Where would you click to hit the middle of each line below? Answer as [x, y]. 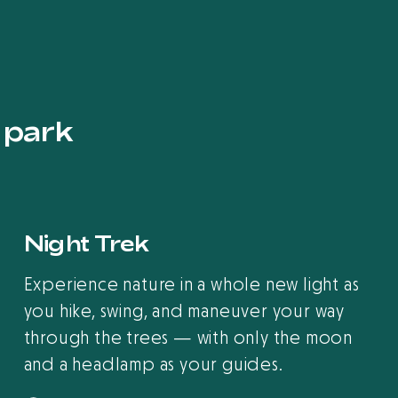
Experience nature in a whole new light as [191, 285]
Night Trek [87, 243]
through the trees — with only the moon [188, 338]
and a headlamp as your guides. [155, 365]
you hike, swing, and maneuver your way [184, 312]
